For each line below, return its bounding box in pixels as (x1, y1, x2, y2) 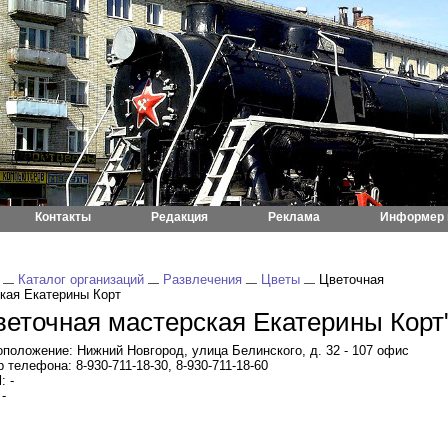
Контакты (35, 210, 91, 224)
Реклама (268, 210, 320, 224)
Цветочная (315, 272, 384, 287)
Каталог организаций (18, 272, 144, 287)
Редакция (151, 210, 208, 224)
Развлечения (163, 272, 242, 287)
